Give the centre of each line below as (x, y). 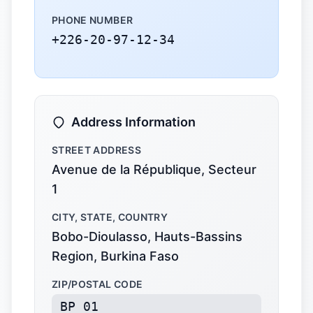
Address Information (133, 122)
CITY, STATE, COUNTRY (110, 217)
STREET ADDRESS (96, 150)
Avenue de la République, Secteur (154, 169)
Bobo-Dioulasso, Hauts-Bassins (147, 236)
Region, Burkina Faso (115, 256)
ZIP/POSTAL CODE (97, 284)
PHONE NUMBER (93, 20)
